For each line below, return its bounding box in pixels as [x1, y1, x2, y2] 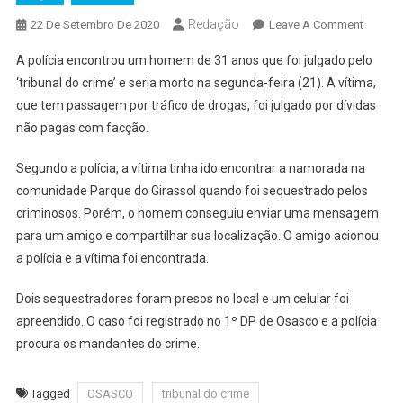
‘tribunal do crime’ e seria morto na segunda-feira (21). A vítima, [15, 75, 376, 90]
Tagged [30, 386, 73, 400]
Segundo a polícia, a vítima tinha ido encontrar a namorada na [15, 160, 365, 175]
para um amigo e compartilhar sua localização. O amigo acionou [15, 228, 379, 243]
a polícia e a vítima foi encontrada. [15, 250, 211, 265]
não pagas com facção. [15, 120, 148, 135]
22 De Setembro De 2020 [30, 17, 159, 31]
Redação [187, 16, 239, 31]
